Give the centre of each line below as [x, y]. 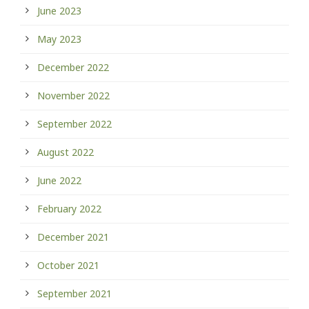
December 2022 [73, 67]
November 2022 [73, 96]
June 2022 [59, 180]
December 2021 [73, 237]
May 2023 [59, 39]
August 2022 [66, 152]
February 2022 [69, 209]
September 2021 [74, 293]
